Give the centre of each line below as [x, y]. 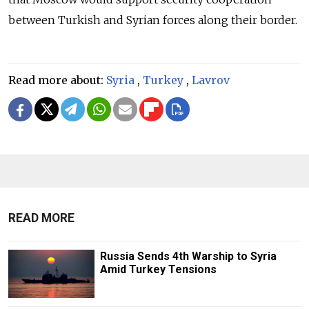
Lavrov [211, 80]
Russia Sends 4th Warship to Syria [188, 256]
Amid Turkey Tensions [158, 269]
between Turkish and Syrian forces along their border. [153, 20]
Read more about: [57, 80]
